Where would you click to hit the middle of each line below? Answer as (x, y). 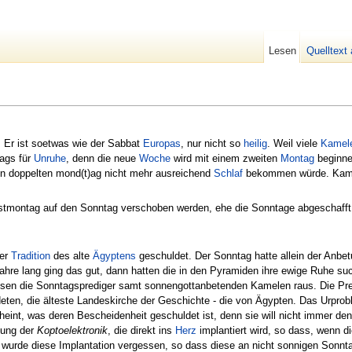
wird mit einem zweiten (225, 158)
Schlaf (228, 173)
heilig (255, 143)
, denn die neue (103, 158)
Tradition (31, 255)
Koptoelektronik (72, 330)
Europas (162, 143)
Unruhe (50, 158)
